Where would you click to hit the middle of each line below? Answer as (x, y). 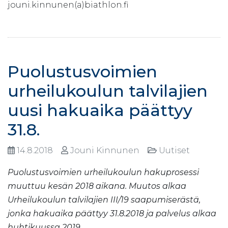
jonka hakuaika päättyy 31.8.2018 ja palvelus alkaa (112, 213)
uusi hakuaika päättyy (100, 110)
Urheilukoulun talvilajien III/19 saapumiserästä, (104, 199)
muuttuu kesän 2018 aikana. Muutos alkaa (97, 186)
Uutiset (175, 150)
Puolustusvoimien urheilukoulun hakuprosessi (103, 172)
